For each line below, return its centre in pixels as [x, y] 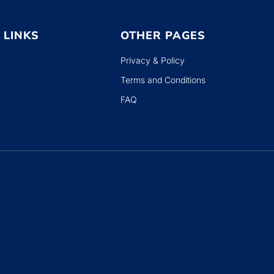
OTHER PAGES [163, 35]
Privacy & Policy [153, 60]
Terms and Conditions [163, 80]
